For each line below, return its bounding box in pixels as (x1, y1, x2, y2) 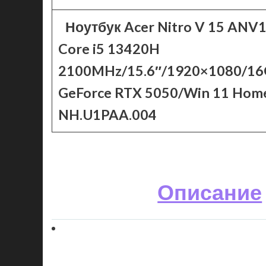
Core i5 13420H (58, 40, 160, 57)
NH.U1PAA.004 (58, 106, 157, 123)
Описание (157, 179, 262, 205)
